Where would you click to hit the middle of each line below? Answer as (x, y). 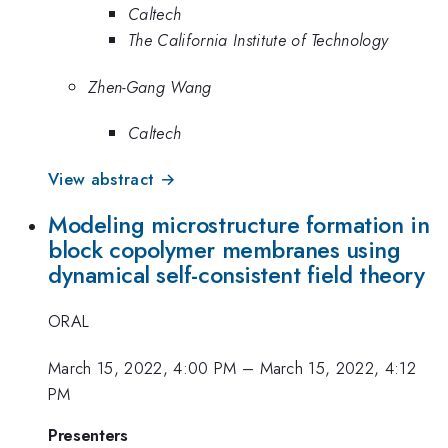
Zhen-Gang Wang (150, 86)
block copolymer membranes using (224, 249)
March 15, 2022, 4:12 (338, 367)
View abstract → (112, 179)
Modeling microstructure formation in (239, 224)
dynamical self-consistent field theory (236, 274)
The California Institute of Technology (258, 40)
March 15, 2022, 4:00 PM (142, 367)
